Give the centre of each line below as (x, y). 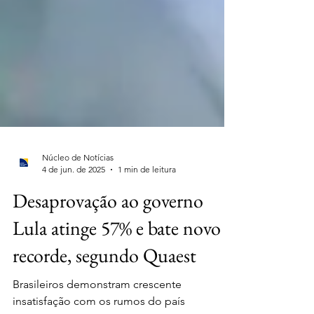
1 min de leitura (147, 248)
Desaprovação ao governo (108, 279)
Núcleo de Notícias (78, 236)
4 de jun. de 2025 (74, 248)
